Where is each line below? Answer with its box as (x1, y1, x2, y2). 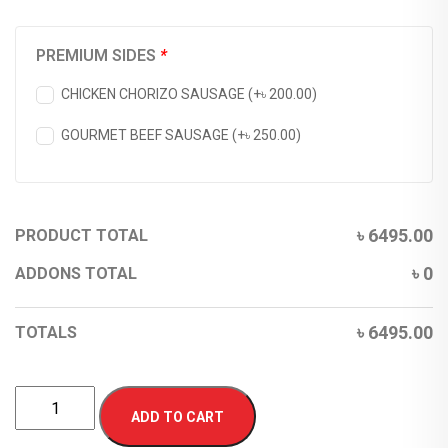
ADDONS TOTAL (15, 264, 137, 283)
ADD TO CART (131, 409, 224, 425)
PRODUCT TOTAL (15, 226, 148, 245)
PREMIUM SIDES (36, 46, 160, 65)
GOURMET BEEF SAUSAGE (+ (61, 127, 245, 143)
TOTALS (15, 323, 77, 342)
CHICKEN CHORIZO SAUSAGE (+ (61, 86, 261, 102)
